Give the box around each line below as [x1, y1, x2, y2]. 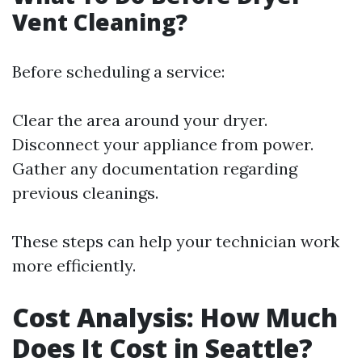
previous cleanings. [12, 183, 158, 204]
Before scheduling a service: [12, 61, 225, 82]
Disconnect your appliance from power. [12, 134, 314, 155]
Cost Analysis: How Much [12, 300, 338, 335]
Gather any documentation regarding [12, 158, 297, 179]
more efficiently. [12, 255, 136, 276]
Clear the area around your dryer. [12, 110, 267, 131]
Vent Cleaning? [12, 6, 187, 38]
